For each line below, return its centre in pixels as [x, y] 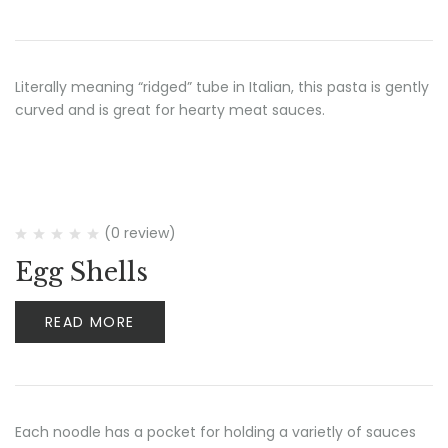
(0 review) [140, 233]
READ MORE [90, 322]
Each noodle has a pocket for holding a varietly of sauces [215, 432]
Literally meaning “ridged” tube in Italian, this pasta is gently [222, 87]
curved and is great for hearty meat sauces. [170, 110]
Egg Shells [81, 272]
